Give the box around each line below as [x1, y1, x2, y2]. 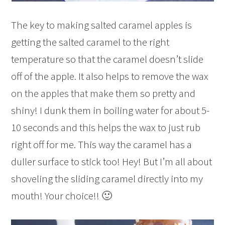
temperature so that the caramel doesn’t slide [11, 52, 204, 66]
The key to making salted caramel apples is [11, 18, 192, 32]
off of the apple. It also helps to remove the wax [11, 69, 209, 83]
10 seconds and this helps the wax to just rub [11, 121, 201, 135]
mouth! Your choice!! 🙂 [11, 189, 113, 203]
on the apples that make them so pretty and [11, 86, 196, 100]
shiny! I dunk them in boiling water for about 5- [11, 103, 210, 118]
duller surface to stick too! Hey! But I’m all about [11, 155, 212, 169]
